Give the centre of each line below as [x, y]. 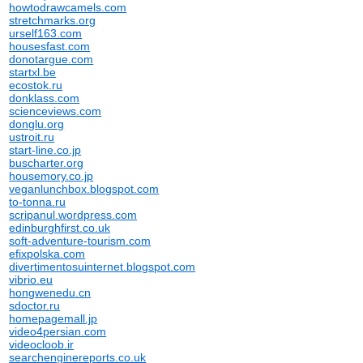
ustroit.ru [32, 137]
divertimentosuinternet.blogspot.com [102, 267]
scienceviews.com [56, 111]
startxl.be [33, 72]
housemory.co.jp [51, 176]
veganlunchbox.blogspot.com [84, 189]
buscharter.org [47, 163]
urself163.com [46, 33]
